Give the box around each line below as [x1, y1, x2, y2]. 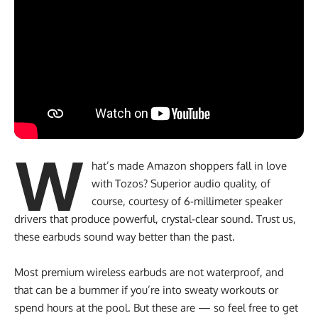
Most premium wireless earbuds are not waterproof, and [14, 265, 284, 279]
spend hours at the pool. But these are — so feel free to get [14, 300, 298, 314]
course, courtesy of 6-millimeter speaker [91, 194, 283, 208]
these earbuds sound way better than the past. [14, 229, 235, 243]
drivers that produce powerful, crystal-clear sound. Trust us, [14, 212, 296, 226]
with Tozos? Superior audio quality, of [91, 176, 270, 190]
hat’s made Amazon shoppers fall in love [91, 158, 287, 172]
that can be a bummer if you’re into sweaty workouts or [14, 283, 278, 297]
